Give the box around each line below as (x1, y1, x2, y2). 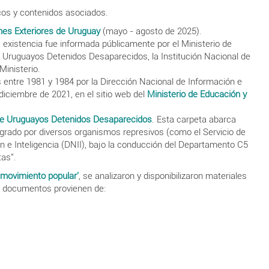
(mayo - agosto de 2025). (100, 25, 202, 37)
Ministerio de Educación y (147, 88, 247, 100)
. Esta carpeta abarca (151, 113, 236, 125)
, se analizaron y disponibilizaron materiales (79, 170, 247, 181)
